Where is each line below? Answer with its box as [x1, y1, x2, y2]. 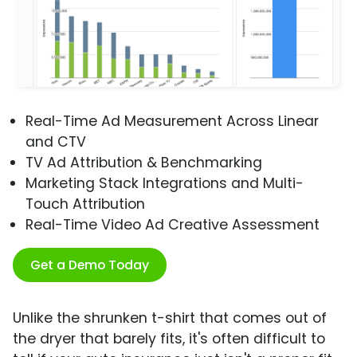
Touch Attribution [25, 194, 145, 214]
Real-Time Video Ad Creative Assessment [25, 215, 320, 235]
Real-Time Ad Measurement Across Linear [25, 112, 319, 131]
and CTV [25, 132, 86, 152]
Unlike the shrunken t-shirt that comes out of [13, 308, 327, 328]
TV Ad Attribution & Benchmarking [25, 153, 262, 173]
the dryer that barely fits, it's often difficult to [13, 329, 325, 349]
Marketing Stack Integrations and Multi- [25, 174, 304, 194]
